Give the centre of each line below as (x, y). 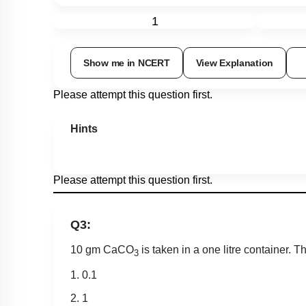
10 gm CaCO (102, 249)
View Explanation (235, 62)
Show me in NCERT (127, 62)
